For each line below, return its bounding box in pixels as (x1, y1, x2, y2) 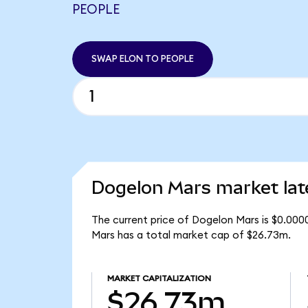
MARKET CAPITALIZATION (107, 274, 211, 283)
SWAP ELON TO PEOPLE (91, 54, 194, 64)
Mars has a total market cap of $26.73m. (91, 230, 291, 241)
